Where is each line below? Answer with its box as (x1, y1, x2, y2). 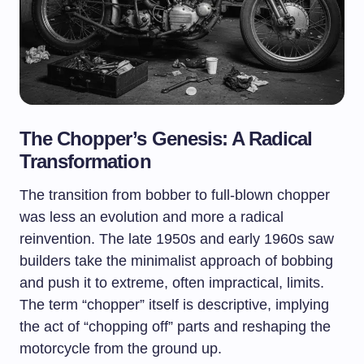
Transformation (19, 150, 151, 172)
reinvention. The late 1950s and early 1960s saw (19, 231, 334, 247)
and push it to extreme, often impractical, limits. (19, 275, 324, 291)
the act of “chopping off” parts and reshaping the (19, 318, 331, 335)
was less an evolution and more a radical (19, 209, 284, 225)
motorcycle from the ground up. (19, 340, 222, 357)
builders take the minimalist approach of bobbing (19, 253, 333, 269)
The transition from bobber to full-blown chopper (19, 187, 330, 203)
